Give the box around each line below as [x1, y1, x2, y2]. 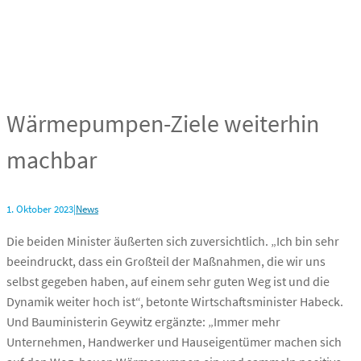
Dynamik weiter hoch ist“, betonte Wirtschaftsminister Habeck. [6, 293, 343, 310]
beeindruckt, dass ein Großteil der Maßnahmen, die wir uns [6, 253, 326, 270]
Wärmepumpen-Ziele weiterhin [6, 108, 319, 139]
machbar [6, 144, 97, 176]
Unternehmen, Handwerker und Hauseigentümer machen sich [6, 334, 342, 351]
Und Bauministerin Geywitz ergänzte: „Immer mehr [6, 313, 280, 330]
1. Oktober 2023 [6, 202, 73, 217]
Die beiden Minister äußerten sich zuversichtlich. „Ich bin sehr [6, 233, 339, 250]
